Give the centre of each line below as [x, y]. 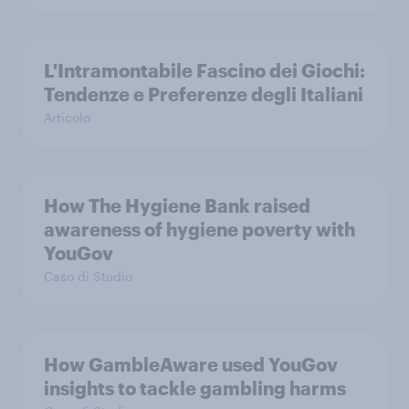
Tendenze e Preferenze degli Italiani [204, 94]
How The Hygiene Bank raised [177, 205]
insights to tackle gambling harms [195, 388]
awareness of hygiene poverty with [199, 229]
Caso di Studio [88, 276]
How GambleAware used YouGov [191, 364]
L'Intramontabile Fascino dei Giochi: [204, 70]
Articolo [67, 117]
